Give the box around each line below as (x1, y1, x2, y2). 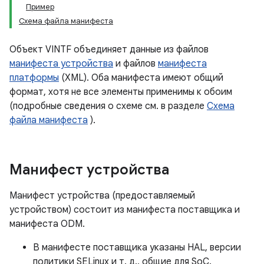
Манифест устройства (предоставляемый (9, 190, 195, 202)
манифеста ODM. (9, 218, 85, 230)
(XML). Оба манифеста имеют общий (59, 72, 223, 84)
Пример (26, 2, 54, 12)
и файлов (113, 58, 158, 70)
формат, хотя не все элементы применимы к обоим (9, 86, 232, 98)
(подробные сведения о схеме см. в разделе (9, 100, 207, 112)
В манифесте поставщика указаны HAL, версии (33, 242, 241, 253)
